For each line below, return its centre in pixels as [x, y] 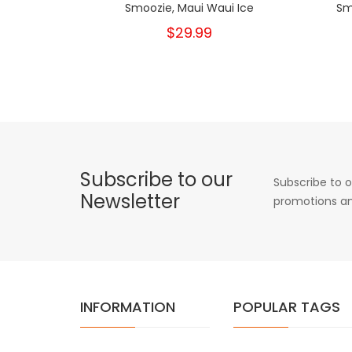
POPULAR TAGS [287, 306]
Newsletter [130, 201]
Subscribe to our [156, 179]
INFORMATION [128, 306]
